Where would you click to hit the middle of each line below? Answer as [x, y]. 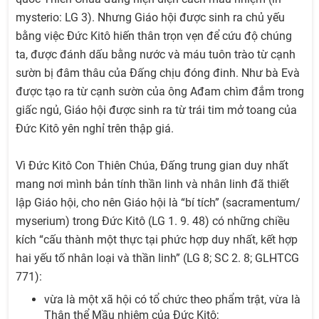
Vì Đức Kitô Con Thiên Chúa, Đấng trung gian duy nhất [152, 166]
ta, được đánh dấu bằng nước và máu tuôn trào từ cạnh [156, 54]
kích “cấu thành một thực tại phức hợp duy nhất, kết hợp [157, 240]
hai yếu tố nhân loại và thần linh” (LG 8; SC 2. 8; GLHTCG [157, 258]
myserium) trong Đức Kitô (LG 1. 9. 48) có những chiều [153, 221]
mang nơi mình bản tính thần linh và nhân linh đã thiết [152, 184]
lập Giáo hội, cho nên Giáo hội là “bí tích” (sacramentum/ [158, 203]
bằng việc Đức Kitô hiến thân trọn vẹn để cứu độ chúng [154, 36]
